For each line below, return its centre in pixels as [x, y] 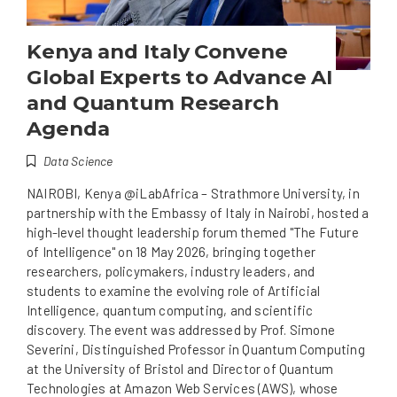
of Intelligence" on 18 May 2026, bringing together [171, 252]
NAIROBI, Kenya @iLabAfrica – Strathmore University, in [193, 194]
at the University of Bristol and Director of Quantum [180, 369]
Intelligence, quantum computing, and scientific [170, 311]
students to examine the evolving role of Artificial [174, 291]
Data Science [78, 161]
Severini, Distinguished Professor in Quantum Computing [196, 350]
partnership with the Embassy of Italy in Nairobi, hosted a [198, 213]
